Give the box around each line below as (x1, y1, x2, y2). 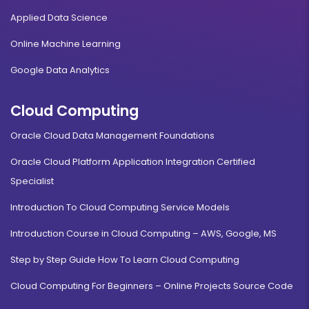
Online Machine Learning (10, 37, 121, 51)
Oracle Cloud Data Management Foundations (10, 129, 215, 143)
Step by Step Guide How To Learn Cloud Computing (10, 253, 239, 267)
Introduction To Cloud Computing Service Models (10, 201, 230, 215)
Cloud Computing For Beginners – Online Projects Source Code (10, 279, 293, 293)
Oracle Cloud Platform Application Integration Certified (10, 155, 255, 169)
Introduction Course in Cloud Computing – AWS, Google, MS (10, 227, 277, 241)
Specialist (10, 175, 54, 188)
